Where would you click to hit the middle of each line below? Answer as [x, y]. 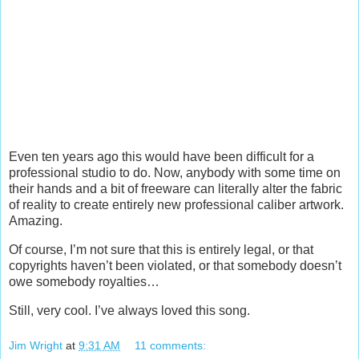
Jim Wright [36, 345]
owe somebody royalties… [84, 282]
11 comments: [171, 345]
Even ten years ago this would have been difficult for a [161, 157]
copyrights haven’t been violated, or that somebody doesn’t [175, 266]
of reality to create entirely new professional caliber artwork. [176, 205]
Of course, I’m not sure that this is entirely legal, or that [161, 250]
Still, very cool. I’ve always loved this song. [129, 311]
